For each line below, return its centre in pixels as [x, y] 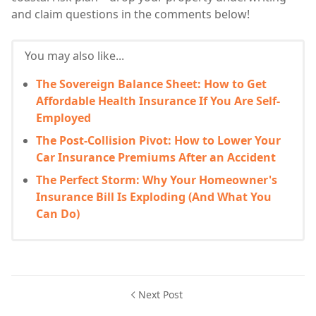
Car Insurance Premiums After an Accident [156, 157]
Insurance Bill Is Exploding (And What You [154, 196]
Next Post [160, 294]
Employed [63, 117]
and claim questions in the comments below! [130, 14]
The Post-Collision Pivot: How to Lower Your [158, 140]
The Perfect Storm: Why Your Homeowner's [157, 180]
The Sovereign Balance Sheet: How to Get [151, 84]
